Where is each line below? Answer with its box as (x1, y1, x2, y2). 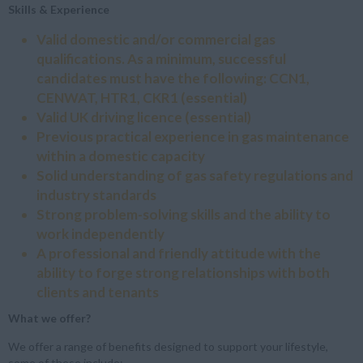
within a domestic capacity (36, 147, 205, 164)
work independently (36, 224, 164, 242)
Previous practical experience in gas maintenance (36, 127, 349, 145)
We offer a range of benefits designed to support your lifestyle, (8, 339, 328, 353)
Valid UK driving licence (36, 108, 185, 126)
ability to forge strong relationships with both (36, 263, 330, 281)
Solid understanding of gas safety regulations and (36, 166, 353, 184)
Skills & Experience (8, 2, 109, 16)
